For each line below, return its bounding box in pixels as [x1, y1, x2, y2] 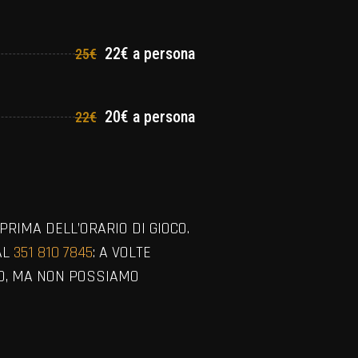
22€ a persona [101, 44, 195, 64]
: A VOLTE [93, 241, 151, 263]
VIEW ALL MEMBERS [38, 324, 137, 341]
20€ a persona [101, 107, 195, 127]
